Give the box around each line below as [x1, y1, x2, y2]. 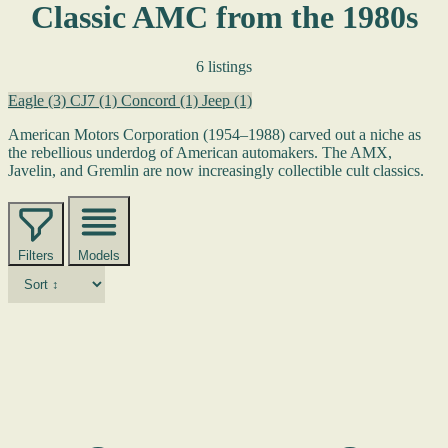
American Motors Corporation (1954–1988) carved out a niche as [8, 125, 421, 143]
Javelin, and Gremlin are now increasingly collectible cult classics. [8, 161, 424, 179]
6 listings [196, 57, 252, 75]
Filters [18, 247, 54, 263]
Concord [121, 91, 180, 109]
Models [78, 247, 120, 263]
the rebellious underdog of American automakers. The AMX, [8, 143, 392, 161]
